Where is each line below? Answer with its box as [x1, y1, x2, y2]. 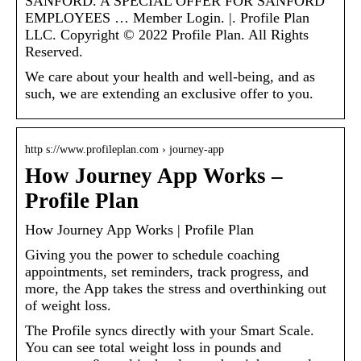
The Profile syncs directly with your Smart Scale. [25, 322, 314, 339]
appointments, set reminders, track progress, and [25, 263, 309, 280]
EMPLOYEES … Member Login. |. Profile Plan [25, 10, 309, 27]
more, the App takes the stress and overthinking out [25, 280, 326, 297]
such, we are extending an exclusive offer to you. [25, 85, 313, 102]
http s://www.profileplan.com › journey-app [25, 143, 224, 156]
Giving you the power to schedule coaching [25, 247, 280, 263]
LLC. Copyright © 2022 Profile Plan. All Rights [25, 27, 309, 44]
